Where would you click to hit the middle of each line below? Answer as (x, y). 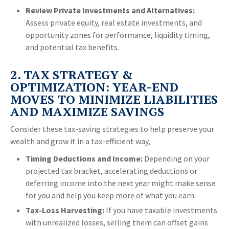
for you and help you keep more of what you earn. (111, 196)
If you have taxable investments (161, 210)
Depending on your (176, 159)
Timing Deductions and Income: (84, 159)
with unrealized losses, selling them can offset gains (117, 223)
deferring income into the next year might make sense (121, 183)
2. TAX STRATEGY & (72, 75)
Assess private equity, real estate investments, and (114, 23)
